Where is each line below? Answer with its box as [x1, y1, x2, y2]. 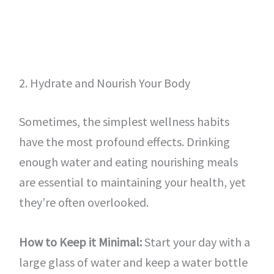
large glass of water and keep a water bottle [18, 254, 248, 270]
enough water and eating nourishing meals [18, 154, 238, 169]
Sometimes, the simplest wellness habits [18, 114, 229, 129]
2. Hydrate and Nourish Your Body [18, 75, 190, 91]
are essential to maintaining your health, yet [18, 174, 246, 190]
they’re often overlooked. [18, 194, 149, 210]
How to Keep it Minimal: [18, 234, 142, 250]
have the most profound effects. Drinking [18, 134, 230, 149]
